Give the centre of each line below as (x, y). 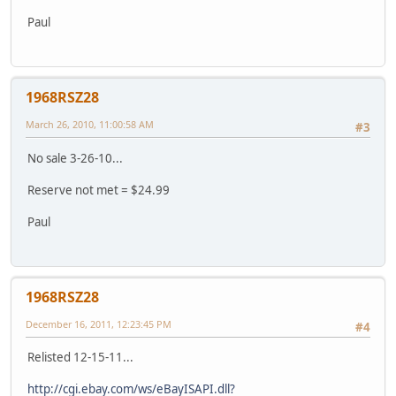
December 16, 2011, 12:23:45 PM (99, 324)
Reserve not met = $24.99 (99, 190)
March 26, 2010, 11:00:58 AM (90, 125)
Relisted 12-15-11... (80, 358)
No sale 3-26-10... (75, 158)
